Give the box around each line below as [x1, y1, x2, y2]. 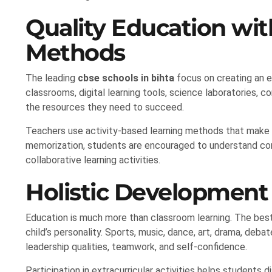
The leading [25, 72, 78, 84]
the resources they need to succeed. [25, 101, 184, 114]
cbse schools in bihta [78, 72, 174, 84]
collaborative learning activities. [25, 154, 160, 166]
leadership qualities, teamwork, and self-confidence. [25, 241, 247, 253]
